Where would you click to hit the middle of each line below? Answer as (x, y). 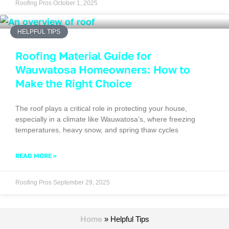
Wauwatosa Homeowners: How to (103, 69)
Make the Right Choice (73, 83)
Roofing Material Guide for (83, 55)
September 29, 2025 (82, 182)
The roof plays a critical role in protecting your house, (101, 108)
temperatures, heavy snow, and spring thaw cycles (97, 130)
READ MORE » (36, 155)
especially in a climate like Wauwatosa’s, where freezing (105, 119)
